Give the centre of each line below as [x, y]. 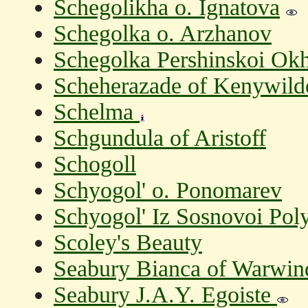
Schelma [97, 112]
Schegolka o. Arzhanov [163, 33]
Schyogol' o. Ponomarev [168, 190]
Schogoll [95, 164]
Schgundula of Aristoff [160, 138]
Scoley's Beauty [128, 242]
